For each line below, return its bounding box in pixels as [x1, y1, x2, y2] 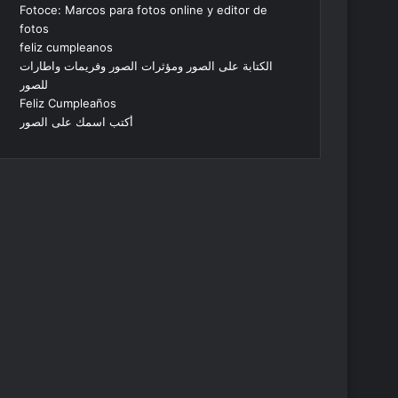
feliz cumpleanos [20, 40, 114, 54]
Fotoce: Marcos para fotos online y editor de [20, 3, 268, 17]
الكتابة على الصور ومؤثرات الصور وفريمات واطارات [20, 59, 274, 73]
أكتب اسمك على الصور [20, 115, 134, 129]
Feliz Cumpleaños [20, 96, 117, 110]
